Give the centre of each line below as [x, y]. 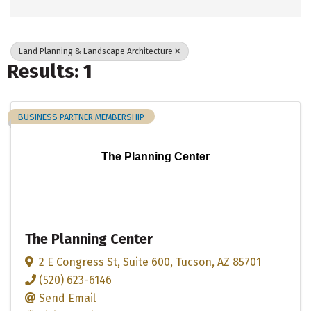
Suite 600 [146, 262]
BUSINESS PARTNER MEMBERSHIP [81, 117]
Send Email [67, 298]
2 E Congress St [78, 262]
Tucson [194, 262]
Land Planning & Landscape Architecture [96, 51]
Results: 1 [50, 71]
